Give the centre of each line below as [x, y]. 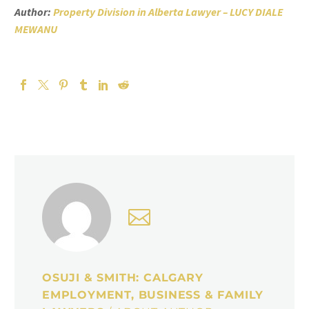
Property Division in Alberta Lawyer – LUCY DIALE [168, 11]
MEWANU [36, 29]
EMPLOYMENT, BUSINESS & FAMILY [153, 295]
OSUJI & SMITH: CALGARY [123, 277]
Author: [34, 11]
